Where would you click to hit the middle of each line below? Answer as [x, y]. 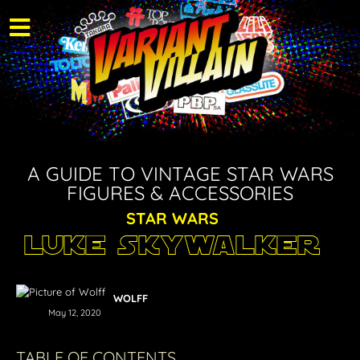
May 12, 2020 [75, 313]
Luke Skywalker [172, 245]
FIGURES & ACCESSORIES [180, 193]
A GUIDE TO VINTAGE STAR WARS [180, 174]
